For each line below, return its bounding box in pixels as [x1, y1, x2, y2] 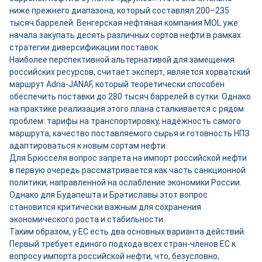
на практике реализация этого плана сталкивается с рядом [9, 104, 244, 113]
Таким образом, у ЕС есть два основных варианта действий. [9, 227, 246, 236]
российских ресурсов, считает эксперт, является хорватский [9, 67, 250, 77]
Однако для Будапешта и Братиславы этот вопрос [9, 190, 208, 199]
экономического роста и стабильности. [9, 215, 167, 224]
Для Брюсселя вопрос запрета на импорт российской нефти [9, 153, 247, 163]
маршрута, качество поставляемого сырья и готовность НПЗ [9, 129, 250, 138]
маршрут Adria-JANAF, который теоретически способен [9, 80, 225, 89]
